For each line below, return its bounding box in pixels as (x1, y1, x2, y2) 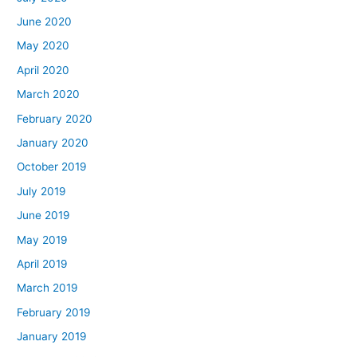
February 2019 (17, 305, 92, 319)
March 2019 (17, 281, 79, 295)
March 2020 (17, 88, 80, 101)
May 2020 (17, 39, 70, 53)
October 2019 (17, 160, 88, 174)
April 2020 (17, 63, 70, 76)
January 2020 (17, 136, 89, 149)
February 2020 (17, 112, 93, 125)
